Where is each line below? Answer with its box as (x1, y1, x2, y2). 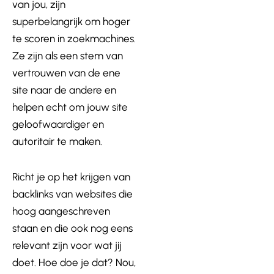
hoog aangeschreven (12, 204, 110, 217)
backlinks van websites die (12, 187, 133, 200)
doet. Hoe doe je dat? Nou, (12, 256, 136, 268)
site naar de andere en (12, 84, 116, 96)
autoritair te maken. (12, 135, 102, 147)
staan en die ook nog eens (12, 221, 133, 234)
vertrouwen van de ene (12, 67, 120, 79)
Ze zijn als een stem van (12, 50, 123, 62)
